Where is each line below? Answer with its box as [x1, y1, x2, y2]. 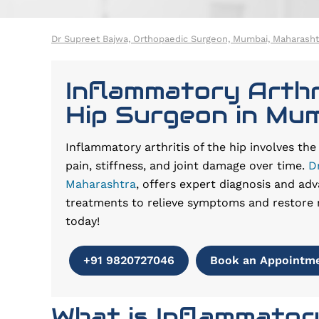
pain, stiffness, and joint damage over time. [66, 159, 308, 172]
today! [66, 214, 100, 228]
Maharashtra [66, 177, 136, 191]
